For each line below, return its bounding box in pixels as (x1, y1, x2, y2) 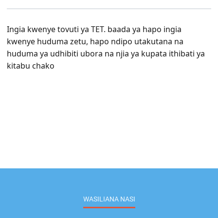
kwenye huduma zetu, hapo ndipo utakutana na (7, 36, 184, 47)
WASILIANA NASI (83, 195, 135, 204)
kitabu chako (7, 60, 55, 72)
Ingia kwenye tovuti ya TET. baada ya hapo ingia (7, 24, 182, 35)
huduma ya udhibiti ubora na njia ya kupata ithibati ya (7, 48, 205, 59)
